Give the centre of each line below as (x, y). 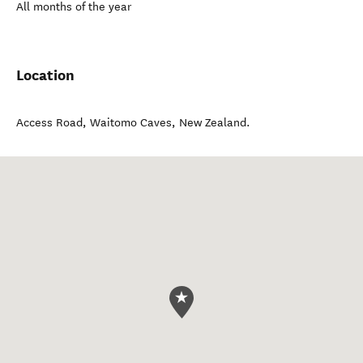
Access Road (49, 123)
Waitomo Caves (131, 123)
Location (45, 75)
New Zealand (213, 123)
